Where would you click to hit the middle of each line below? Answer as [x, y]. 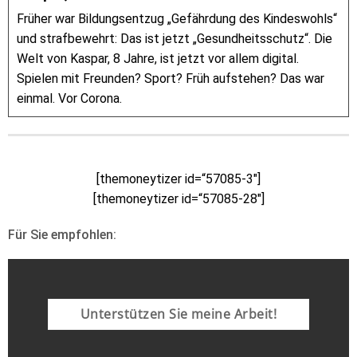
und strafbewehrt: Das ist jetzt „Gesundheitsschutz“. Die [175, 39]
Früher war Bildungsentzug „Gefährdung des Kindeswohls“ [177, 19]
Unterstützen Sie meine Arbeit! [178, 314]
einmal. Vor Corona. [69, 99]
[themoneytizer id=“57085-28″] [178, 199]
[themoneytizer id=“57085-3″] [178, 179]
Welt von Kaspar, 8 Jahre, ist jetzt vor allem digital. [158, 59]
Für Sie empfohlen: [62, 235]
